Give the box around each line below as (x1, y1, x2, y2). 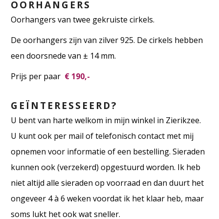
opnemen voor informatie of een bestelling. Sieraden (11, 146, 205, 157)
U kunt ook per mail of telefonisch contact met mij (11, 131, 194, 142)
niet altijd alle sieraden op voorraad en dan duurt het (11, 177, 204, 189)
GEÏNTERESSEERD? (11, 99, 118, 112)
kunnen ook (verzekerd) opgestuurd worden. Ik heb (11, 162, 201, 173)
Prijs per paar (11, 71, 65, 82)
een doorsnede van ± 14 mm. (11, 50, 116, 62)
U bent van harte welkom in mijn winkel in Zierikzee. (11, 115, 201, 126)
